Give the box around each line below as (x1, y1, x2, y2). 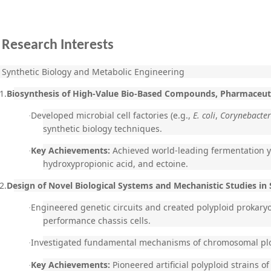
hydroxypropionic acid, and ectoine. (43, 158, 188, 169)
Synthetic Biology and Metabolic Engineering (2, 66, 184, 77)
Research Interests (2, 38, 114, 53)
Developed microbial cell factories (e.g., (31, 109, 193, 121)
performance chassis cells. (43, 215, 151, 226)
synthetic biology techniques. (43, 123, 162, 134)
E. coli (193, 109, 215, 121)
